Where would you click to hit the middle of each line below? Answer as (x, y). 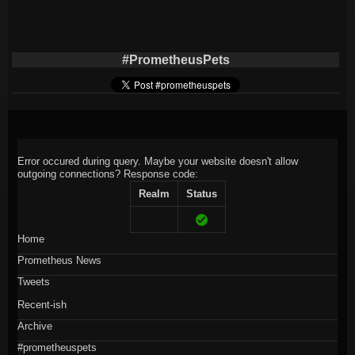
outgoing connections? (71, 174)
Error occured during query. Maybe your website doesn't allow (158, 161)
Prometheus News (60, 260)
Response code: (161, 174)
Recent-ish (42, 304)
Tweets (34, 281)
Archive (35, 326)
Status (201, 193)
